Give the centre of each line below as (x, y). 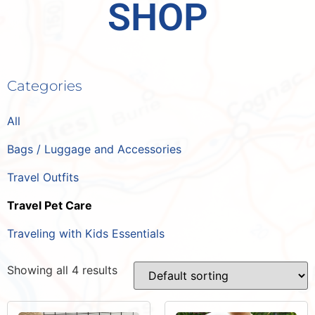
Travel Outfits (43, 177)
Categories (45, 85)
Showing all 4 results (62, 270)
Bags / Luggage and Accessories (94, 149)
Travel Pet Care (50, 205)
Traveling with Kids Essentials (86, 233)
